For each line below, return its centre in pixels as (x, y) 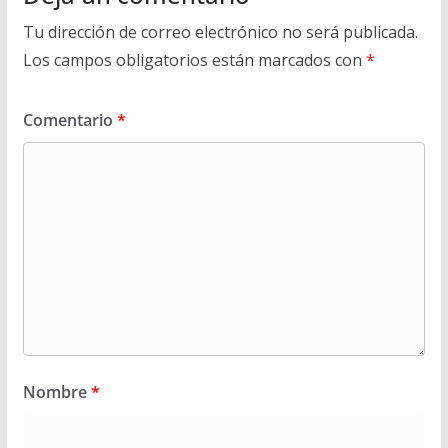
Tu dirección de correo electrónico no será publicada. (220, 32)
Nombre (56, 392)
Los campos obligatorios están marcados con (194, 60)
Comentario (69, 120)
